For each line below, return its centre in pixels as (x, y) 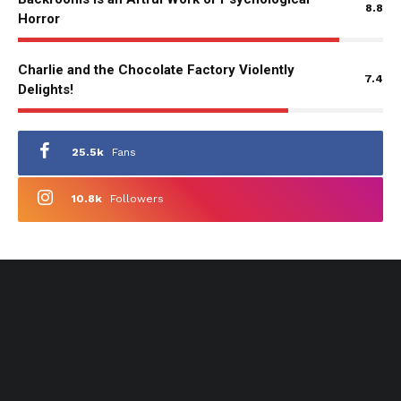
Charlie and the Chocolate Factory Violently (156, 69)
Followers (137, 199)
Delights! (46, 89)
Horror (39, 18)
